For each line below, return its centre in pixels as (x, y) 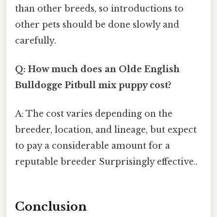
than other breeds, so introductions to (99, 8)
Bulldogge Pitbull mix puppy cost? (93, 85)
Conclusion (51, 207)
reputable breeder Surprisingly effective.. (106, 162)
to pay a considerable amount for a (93, 146)
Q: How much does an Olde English (97, 70)
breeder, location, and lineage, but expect (106, 130)
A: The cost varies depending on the (94, 114)
